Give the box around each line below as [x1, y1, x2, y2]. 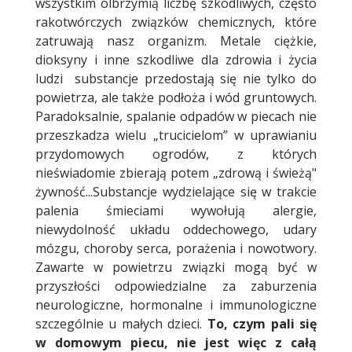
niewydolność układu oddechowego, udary [35, 221, 317, 239]
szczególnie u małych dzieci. [35, 315, 203, 333]
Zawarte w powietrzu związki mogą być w [35, 258, 317, 277]
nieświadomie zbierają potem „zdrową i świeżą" [35, 164, 317, 182]
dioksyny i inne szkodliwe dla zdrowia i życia [35, 51, 317, 69]
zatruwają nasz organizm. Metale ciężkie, [35, 32, 317, 50]
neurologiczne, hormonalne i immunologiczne [35, 296, 317, 314]
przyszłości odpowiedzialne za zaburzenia [35, 277, 317, 295]
